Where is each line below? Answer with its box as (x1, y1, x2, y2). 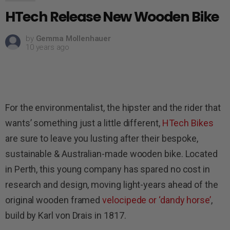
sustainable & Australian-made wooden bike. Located (5, 148, 218, 159)
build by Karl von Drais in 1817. (5, 209, 126, 221)
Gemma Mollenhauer (35, 33, 111, 43)
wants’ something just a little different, (5, 117, 162, 128)
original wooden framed (5, 194, 103, 205)
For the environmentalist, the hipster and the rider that (5, 102, 221, 113)
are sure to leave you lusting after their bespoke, (5, 132, 199, 144)
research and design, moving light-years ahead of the (5, 179, 218, 190)
